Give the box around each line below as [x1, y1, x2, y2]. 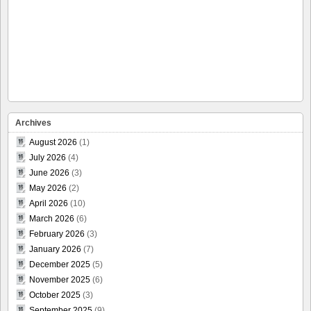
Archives [15, 117, 51, 128]
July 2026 [29, 152, 66, 162]
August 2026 [29, 137, 77, 147]
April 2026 [29, 198, 68, 208]
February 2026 [29, 228, 85, 239]
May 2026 [29, 183, 67, 193]
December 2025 [29, 259, 90, 269]
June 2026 [29, 167, 69, 178]
